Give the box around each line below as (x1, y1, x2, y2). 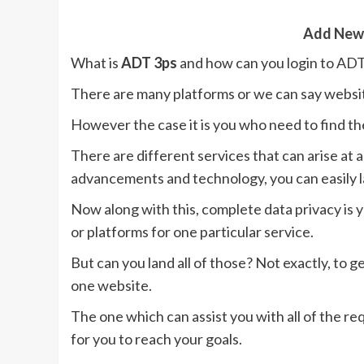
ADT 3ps (121, 54, 177, 72)
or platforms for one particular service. (71, 223, 314, 241)
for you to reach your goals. (71, 330, 242, 349)
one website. (71, 276, 152, 295)
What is (71, 54, 121, 72)
